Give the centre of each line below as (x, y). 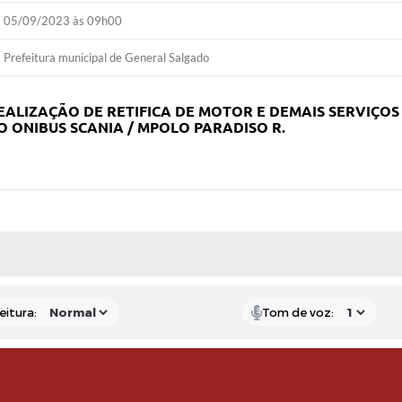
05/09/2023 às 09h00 (63, 21)
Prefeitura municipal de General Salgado (107, 57)
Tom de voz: (297, 312)
